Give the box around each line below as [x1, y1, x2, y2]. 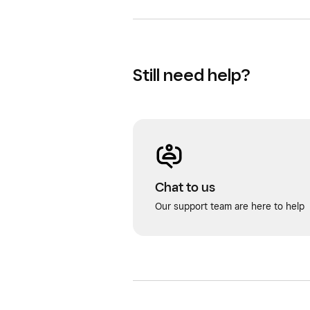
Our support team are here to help [155, 201, 304, 212]
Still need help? [133, 64, 250, 85]
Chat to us [155, 179, 215, 194]
